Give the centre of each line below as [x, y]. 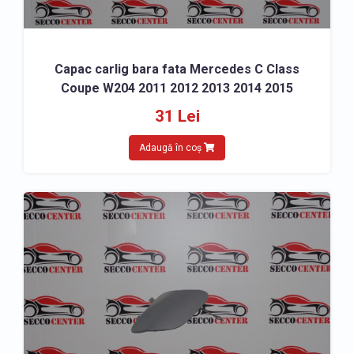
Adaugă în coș [171, 148]
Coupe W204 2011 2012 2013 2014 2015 [177, 88]
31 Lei [177, 116]
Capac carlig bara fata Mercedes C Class [177, 69]
